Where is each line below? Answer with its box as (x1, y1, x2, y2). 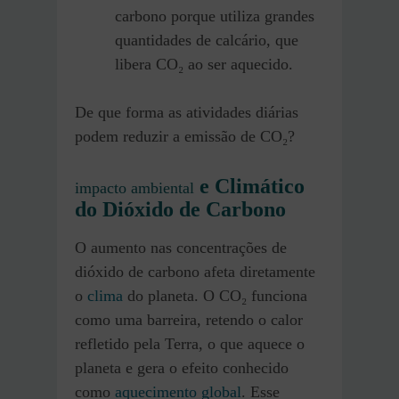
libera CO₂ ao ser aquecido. (115, 55, 293, 74)
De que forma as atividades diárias (75, 103, 298, 122)
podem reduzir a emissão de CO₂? (75, 127, 295, 146)
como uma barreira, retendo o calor (75, 311, 303, 330)
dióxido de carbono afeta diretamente (75, 263, 315, 281)
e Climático (194, 175, 305, 199)
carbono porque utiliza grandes (115, 7, 314, 26)
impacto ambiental (75, 179, 194, 198)
